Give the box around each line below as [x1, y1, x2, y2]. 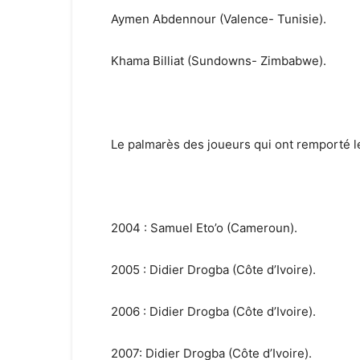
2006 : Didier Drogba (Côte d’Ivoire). [111, 304, 316, 319]
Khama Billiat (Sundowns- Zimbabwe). [111, 53, 326, 68]
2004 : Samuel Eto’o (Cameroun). [111, 220, 297, 235]
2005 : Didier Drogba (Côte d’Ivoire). [111, 262, 316, 277]
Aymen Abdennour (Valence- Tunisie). [111, 11, 326, 27]
